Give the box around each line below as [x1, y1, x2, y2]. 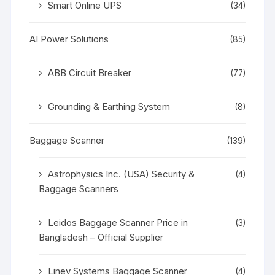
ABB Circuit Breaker [48, 66, 132, 79]
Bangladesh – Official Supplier [39, 231, 164, 243]
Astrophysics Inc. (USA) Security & [48, 168, 195, 180]
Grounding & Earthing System [48, 100, 171, 112]
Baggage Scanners [39, 182, 119, 195]
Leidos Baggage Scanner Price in [48, 216, 188, 228]
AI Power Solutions [29, 33, 109, 45]
